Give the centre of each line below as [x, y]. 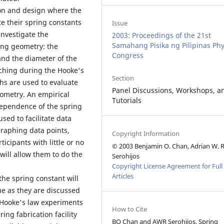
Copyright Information [146, 134]
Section [123, 78]
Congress [128, 55]
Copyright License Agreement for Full [167, 166]
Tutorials [127, 100]
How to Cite [130, 209]
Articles [123, 176]
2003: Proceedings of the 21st [162, 35]
